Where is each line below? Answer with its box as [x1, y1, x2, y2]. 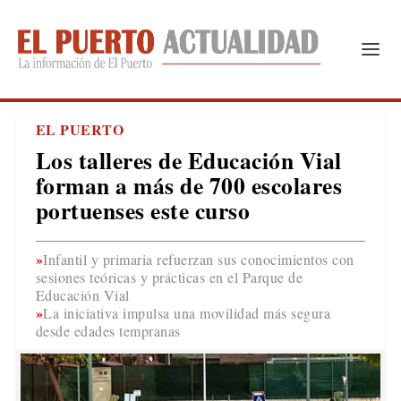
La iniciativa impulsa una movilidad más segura [43, 303, 331, 322]
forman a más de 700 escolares [35, 168, 343, 202]
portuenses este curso [35, 193, 251, 227]
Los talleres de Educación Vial [35, 143, 342, 177]
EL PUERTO [35, 119, 124, 140]
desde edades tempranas [35, 321, 181, 340]
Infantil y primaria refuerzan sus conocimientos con [43, 250, 354, 269]
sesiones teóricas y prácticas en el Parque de [35, 268, 303, 286]
